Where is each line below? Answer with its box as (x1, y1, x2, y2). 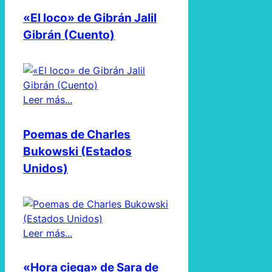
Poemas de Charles (23, 127, 131, 141)
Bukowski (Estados (23, 144, 132, 158)
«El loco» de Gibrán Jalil (23, 11, 157, 25)
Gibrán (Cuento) (23, 28, 115, 42)
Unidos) (23, 161, 68, 175)
